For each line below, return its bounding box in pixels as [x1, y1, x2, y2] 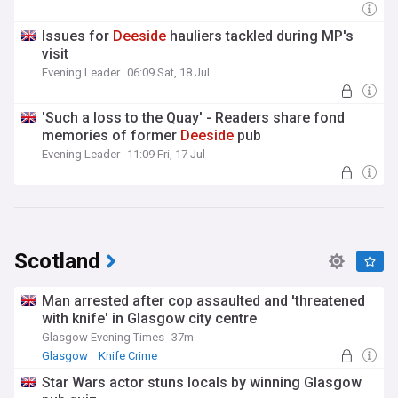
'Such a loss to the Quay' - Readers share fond [42, 109, 345, 126]
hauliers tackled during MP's [166, 28, 354, 44]
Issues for [42, 28, 113, 44]
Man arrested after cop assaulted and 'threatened [42, 292, 365, 309]
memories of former [42, 127, 180, 144]
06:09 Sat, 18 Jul [127, 66, 210, 79]
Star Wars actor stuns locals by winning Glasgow [42, 374, 362, 391]
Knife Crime [99, 349, 157, 362]
